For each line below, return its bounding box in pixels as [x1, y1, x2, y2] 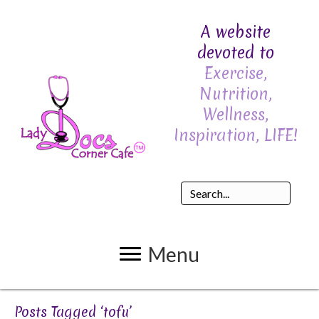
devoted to [197, 42, 274, 63]
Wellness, [203, 104, 268, 125]
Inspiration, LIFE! [174, 125, 298, 146]
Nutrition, [199, 83, 272, 105]
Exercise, [204, 63, 267, 84]
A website [201, 21, 271, 43]
